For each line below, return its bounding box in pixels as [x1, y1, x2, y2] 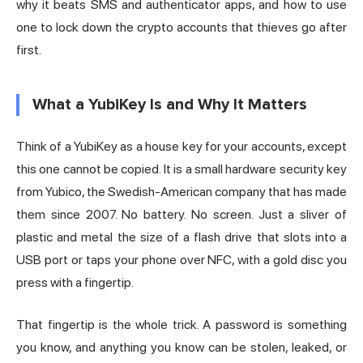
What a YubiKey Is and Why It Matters [32, 94, 307, 114]
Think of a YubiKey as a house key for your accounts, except [16, 138, 347, 154]
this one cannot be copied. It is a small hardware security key [16, 160, 347, 177]
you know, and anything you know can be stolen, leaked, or [16, 339, 347, 355]
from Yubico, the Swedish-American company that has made [16, 183, 347, 199]
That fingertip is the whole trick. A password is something [16, 316, 347, 332]
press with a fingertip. [16, 274, 134, 290]
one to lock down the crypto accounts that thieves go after [16, 19, 347, 35]
